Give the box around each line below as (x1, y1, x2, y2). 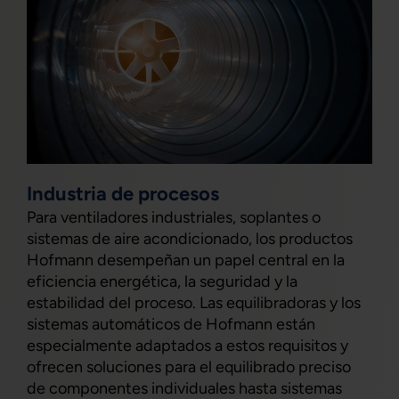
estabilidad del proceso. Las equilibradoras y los (27, 293, 361, 313)
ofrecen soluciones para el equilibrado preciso (27, 357, 351, 378)
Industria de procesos (27, 182, 219, 207)
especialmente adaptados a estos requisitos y (27, 336, 348, 356)
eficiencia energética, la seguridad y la (27, 272, 297, 292)
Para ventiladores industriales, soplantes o (27, 208, 321, 228)
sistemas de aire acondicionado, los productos (27, 229, 353, 249)
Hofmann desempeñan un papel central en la (27, 250, 345, 271)
